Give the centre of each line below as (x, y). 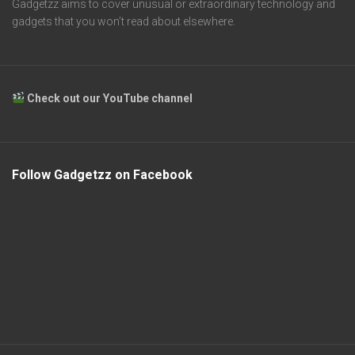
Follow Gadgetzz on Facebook (102, 174)
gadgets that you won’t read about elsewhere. (124, 21)
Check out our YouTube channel (111, 98)
